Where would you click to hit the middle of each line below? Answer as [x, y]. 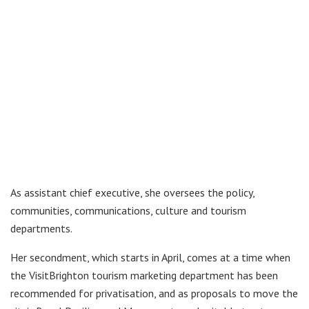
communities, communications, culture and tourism [128, 210]
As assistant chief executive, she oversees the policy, [132, 192]
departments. [41, 228]
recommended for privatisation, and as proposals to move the [154, 293]
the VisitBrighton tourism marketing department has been [144, 275]
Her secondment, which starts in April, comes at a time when [150, 257]
